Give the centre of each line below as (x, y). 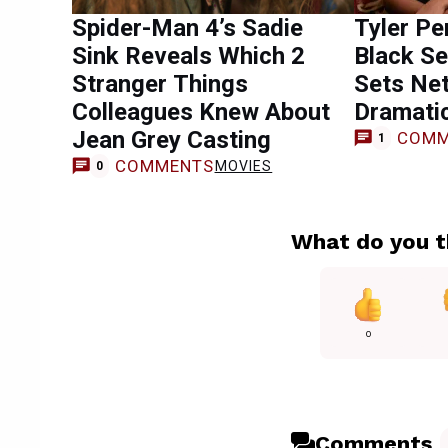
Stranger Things (160, 84)
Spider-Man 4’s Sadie (187, 28)
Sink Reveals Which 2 (188, 56)
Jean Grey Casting (171, 140)
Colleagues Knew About (201, 112)
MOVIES (243, 165)
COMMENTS (164, 165)
